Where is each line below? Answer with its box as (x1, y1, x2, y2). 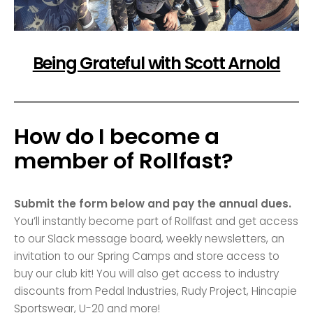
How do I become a (14, 122, 220, 152)
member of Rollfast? (14, 146, 234, 177)
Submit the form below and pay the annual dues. (14, 196, 292, 212)
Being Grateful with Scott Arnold (32, 52, 281, 75)
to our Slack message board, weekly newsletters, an (14, 231, 285, 247)
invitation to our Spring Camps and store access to (14, 249, 280, 264)
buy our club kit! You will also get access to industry (14, 266, 279, 282)
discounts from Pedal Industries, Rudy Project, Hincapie (14, 284, 298, 299)
